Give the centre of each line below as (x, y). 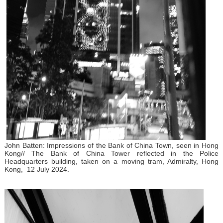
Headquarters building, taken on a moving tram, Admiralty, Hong (111, 161)
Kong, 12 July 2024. (38, 169)
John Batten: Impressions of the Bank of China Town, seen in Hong (111, 145)
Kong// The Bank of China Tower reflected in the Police (111, 153)
